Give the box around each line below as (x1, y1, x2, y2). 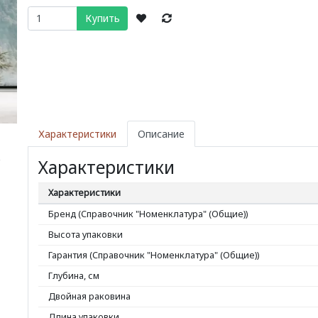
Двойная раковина (48, 290, 131, 302)
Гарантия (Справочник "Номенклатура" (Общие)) (48, 248, 259, 261)
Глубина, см (48, 269, 99, 282)
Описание (138, 126, 185, 141)
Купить (84, 11, 120, 26)
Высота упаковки (48, 228, 123, 241)
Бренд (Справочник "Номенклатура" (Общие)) (48, 207, 248, 220)
